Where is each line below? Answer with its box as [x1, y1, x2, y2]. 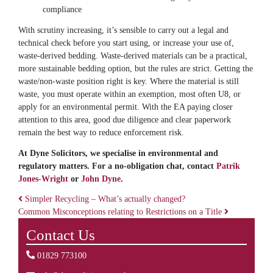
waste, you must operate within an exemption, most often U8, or [18, 88, 241, 99]
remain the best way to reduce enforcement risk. [18, 127, 184, 137]
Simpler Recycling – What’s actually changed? [23, 194, 186, 204]
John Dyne [81, 173, 121, 183]
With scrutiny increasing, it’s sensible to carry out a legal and [18, 24, 229, 35]
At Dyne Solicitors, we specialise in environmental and [18, 147, 218, 158]
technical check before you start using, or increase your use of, [18, 37, 234, 48]
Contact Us [26, 227, 95, 244]
